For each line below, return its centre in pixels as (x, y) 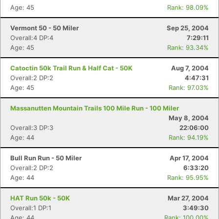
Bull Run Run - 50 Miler (46, 158)
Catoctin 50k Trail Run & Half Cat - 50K (71, 68)
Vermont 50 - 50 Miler (44, 28)
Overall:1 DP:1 (31, 208)
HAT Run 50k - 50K (40, 198)
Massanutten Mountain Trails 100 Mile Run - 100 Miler (95, 108)
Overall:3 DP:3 (32, 128)
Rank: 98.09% (188, 7)
